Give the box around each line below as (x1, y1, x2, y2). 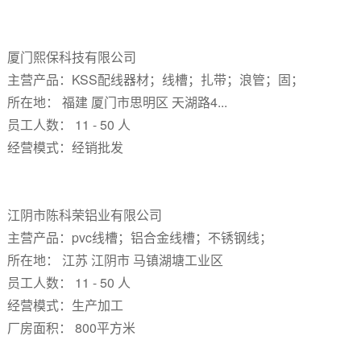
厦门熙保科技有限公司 (6, 48, 139, 66)
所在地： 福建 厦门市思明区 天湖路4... (6, 93, 227, 111)
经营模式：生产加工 (6, 296, 123, 314)
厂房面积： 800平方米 (6, 318, 135, 337)
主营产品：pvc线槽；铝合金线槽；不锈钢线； (6, 228, 272, 247)
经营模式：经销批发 (6, 138, 123, 156)
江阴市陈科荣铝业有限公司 (6, 205, 165, 224)
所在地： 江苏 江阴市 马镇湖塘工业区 (6, 251, 223, 269)
